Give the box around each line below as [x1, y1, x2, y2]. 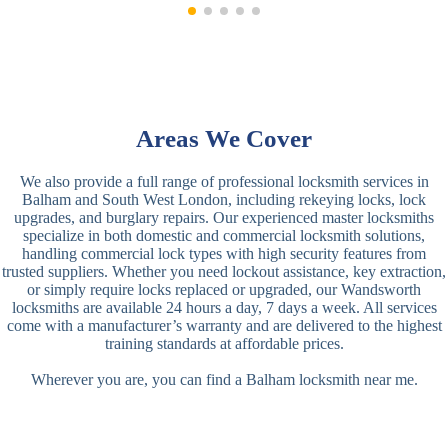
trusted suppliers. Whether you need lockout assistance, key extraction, [2, 262, 446, 280]
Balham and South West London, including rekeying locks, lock [22, 190, 426, 208]
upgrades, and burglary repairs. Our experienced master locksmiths [14, 208, 434, 226]
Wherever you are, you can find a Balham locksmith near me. [30, 370, 418, 388]
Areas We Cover [136, 124, 312, 152]
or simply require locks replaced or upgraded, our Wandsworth [27, 280, 421, 298]
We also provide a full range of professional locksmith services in [19, 172, 429, 190]
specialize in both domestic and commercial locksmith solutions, [23, 226, 425, 244]
